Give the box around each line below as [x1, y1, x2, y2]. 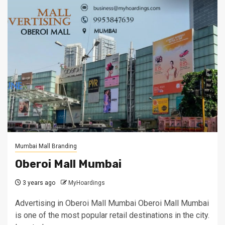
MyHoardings [68, 179, 105, 186]
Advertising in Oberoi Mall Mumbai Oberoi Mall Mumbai [15, 198, 209, 208]
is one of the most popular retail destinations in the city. [15, 210, 209, 220]
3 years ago [21, 179, 55, 186]
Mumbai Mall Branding [15, 143, 77, 150]
